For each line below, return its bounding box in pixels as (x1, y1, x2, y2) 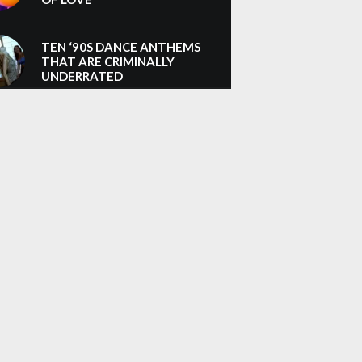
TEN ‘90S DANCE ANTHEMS (41, 39, 200, 54)
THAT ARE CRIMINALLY (41, 53, 175, 69)
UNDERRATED (41, 68, 123, 83)
